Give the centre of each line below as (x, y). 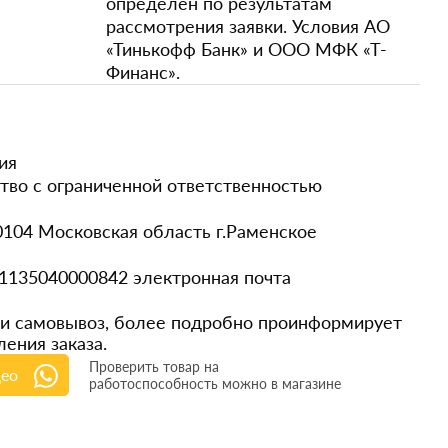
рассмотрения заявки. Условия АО (248, 26)
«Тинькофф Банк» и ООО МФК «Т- (246, 49)
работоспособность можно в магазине (215, 383)
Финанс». (143, 72)
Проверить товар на (154, 366)
